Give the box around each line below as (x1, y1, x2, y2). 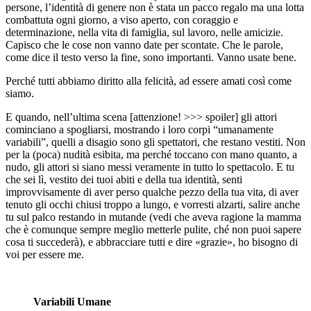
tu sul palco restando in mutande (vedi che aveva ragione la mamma (6, 210, 301, 223)
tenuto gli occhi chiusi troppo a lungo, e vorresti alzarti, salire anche (6, 198, 300, 210)
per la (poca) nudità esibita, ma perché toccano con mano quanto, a (6, 148, 297, 160)
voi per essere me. (6, 248, 84, 260)
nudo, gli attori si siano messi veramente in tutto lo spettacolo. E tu (6, 160, 294, 173)
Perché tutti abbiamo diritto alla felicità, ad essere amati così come (6, 74, 292, 87)
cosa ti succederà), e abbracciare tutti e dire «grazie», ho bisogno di (6, 235, 298, 248)
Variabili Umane (33, 295, 111, 308)
